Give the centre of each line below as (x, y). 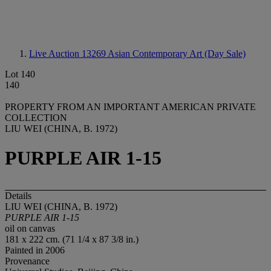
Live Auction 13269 (68, 54)
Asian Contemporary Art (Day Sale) (177, 54)
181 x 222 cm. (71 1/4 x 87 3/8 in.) (72, 239)
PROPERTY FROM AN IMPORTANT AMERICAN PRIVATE (130, 107)
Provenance (27, 261)
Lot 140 (20, 74)
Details (18, 195)
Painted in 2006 (35, 250)
